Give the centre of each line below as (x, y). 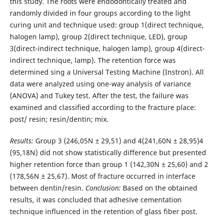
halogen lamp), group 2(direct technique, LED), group (98, 36)
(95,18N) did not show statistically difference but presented (108, 152)
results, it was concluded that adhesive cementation (96, 199)
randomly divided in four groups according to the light (100, 13)
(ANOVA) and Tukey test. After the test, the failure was (99, 95)
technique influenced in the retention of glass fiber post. (103, 211)
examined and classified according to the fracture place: (103, 107)
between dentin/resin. (47, 188)
